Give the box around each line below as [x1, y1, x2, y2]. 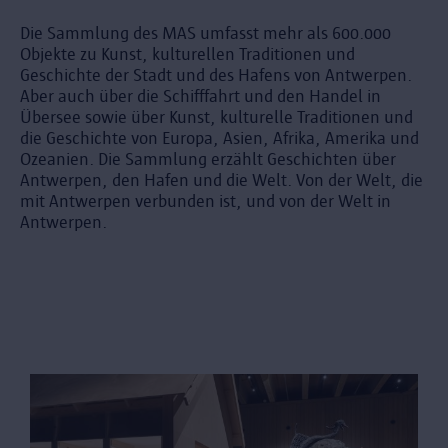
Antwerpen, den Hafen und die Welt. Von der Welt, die [20, 170, 423, 190]
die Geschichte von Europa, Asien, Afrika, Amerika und [20, 128, 419, 148]
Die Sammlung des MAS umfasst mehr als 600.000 [20, 23, 391, 43]
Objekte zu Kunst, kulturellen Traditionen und [20, 44, 355, 64]
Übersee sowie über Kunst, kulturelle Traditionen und [20, 107, 413, 127]
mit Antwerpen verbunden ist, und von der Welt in [20, 191, 391, 211]
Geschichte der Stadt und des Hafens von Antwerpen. [20, 65, 412, 85]
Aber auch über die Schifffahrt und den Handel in [20, 86, 381, 106]
